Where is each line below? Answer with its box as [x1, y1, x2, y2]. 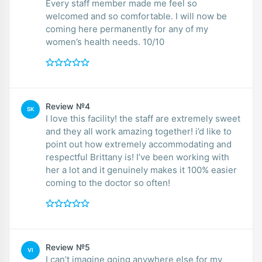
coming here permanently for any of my [46, 23, 208, 35]
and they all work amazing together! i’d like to [46, 125, 232, 137]
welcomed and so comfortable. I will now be [46, 10, 227, 22]
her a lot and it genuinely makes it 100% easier [46, 164, 237, 175]
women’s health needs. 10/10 [46, 36, 164, 47]
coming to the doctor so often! [46, 177, 170, 188]
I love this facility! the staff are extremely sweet [46, 112, 240, 124]
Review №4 [46, 101, 90, 111]
